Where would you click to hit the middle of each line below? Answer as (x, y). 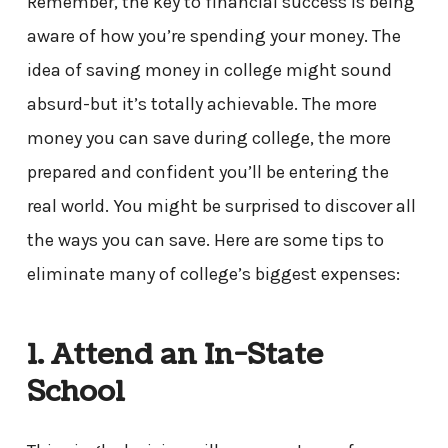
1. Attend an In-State (174, 354)
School (75, 391)
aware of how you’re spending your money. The (213, 36)
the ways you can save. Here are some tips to (205, 240)
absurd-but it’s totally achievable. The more (201, 104)
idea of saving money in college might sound (209, 70)
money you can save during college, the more (208, 138)
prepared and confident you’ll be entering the (207, 172)
